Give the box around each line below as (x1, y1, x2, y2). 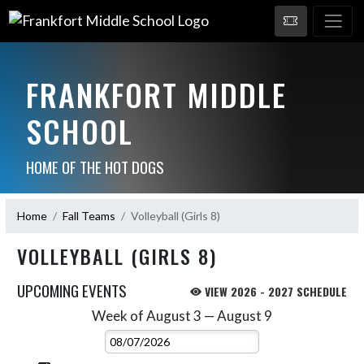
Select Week (180, 308, 246, 323)
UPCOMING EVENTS (17, 278, 127, 301)
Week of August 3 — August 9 (92, 306, 272, 324)
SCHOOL (25, 107, 133, 154)
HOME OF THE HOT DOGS (25, 154, 164, 178)
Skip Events (16, 308, 76, 323)
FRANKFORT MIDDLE (25, 71, 287, 117)
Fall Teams (63, 209, 115, 223)
